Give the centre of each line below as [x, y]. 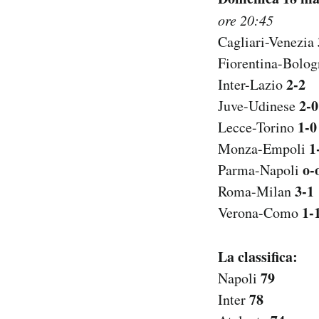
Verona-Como [260, 213]
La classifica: [258, 257]
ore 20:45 [246, 20]
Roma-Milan [256, 192]
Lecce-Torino [258, 127]
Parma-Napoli [260, 170]
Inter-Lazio [252, 85]
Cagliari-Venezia [268, 42]
